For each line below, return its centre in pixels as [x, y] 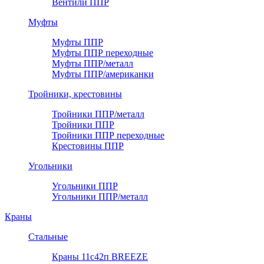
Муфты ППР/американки [103, 74]
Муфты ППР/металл [93, 64]
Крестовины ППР [88, 146]
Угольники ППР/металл [100, 197]
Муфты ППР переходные [103, 53]
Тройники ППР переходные [108, 136]
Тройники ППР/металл [98, 114]
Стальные [48, 237]
